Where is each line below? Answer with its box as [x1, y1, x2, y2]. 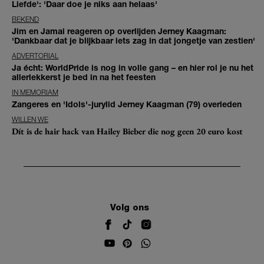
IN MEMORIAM [12, 87, 58, 97]
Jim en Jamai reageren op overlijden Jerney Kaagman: [12, 25, 226, 36]
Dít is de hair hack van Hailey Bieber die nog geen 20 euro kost [12, 125, 243, 137]
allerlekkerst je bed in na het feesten [12, 71, 156, 82]
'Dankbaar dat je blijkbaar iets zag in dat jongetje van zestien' [12, 35, 255, 45]
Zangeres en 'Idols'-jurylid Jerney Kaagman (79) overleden [12, 98, 242, 109]
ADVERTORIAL [12, 51, 58, 60]
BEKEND [12, 14, 39, 24]
